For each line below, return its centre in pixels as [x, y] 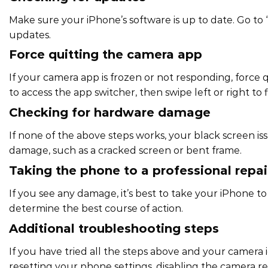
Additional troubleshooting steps [114, 228]
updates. [30, 35]
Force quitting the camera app [106, 55]
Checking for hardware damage [110, 113]
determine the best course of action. [96, 208]
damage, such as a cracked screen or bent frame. [125, 151]
